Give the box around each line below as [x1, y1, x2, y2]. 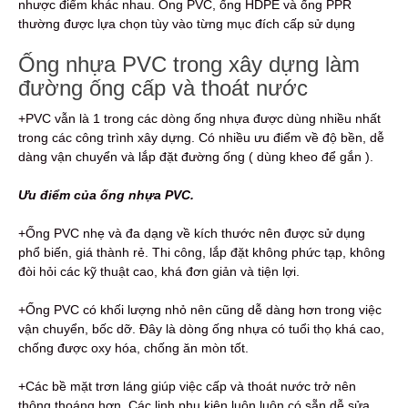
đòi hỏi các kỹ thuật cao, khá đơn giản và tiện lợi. [18, 263, 300, 279]
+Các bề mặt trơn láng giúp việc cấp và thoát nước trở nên [18, 378, 356, 393]
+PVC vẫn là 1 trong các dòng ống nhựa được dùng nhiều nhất [18, 110, 381, 126]
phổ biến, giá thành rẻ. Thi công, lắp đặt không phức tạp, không [18, 244, 385, 260]
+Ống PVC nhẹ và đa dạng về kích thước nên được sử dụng [18, 225, 365, 240]
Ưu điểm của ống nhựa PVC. [18, 187, 194, 202]
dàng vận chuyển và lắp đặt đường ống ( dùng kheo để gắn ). [18, 148, 373, 164]
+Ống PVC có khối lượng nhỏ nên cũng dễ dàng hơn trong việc [18, 301, 382, 317]
